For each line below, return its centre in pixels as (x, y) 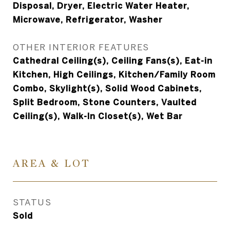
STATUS (32, 202)
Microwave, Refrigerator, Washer (88, 20)
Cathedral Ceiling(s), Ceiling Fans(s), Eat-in (113, 61)
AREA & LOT (52, 164)
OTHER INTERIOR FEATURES (81, 47)
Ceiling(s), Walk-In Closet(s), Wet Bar (98, 116)
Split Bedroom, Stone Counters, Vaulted (105, 102)
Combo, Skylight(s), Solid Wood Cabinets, (107, 88)
